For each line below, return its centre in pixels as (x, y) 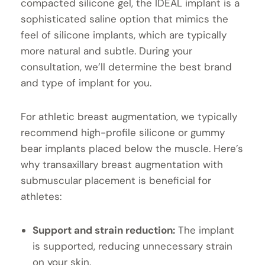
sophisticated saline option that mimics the (125, 19)
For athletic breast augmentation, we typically (129, 116)
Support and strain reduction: (104, 230)
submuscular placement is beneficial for (116, 180)
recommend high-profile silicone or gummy (123, 132)
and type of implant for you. (86, 83)
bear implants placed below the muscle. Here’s (132, 148)
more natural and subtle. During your (106, 51)
